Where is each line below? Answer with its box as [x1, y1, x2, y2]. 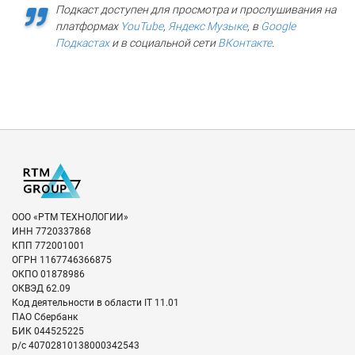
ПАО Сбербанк [12, 311, 78, 323]
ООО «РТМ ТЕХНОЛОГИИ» [12, 212, 128, 223]
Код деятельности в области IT [12, 297, 152, 309]
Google [261, 20, 296, 33]
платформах [55, 20, 120, 33]
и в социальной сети [109, 36, 218, 50]
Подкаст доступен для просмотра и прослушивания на [55, 3, 336, 17]
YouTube [120, 20, 163, 33]
